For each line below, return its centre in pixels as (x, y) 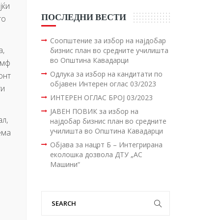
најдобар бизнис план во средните (108, 121)
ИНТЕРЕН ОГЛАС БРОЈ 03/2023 (101, 97)
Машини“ (65, 164)
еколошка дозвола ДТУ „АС (96, 154)
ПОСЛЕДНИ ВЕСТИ (83, 17)
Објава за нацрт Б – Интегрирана (106, 144)
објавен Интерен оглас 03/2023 (103, 83)
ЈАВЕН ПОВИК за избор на (94, 111)
